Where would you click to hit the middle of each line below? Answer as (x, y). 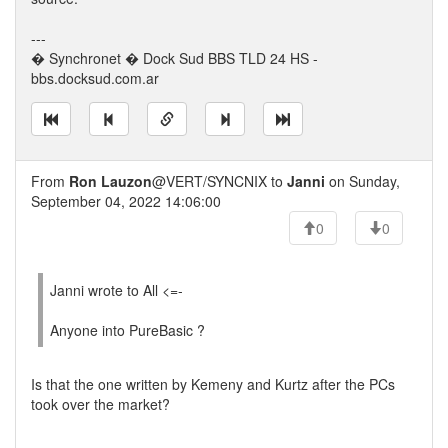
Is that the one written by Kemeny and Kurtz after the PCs (213, 384)
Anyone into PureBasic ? (127, 330)
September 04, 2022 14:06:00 (126, 201)
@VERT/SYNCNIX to (219, 181)
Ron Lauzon (110, 181)
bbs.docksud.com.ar (95, 78)
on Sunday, (362, 181)
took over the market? (100, 404)
